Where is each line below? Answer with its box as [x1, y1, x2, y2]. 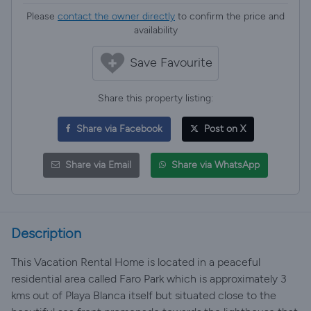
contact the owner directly [58, 10, 175, 22]
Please [26, 10, 58, 22]
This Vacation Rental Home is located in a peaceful [11, 255, 260, 269]
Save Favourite [126, 54, 212, 70]
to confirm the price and [175, 10, 285, 22]
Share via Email [62, 159, 131, 171]
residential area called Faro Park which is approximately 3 [11, 272, 287, 285]
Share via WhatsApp [169, 159, 260, 171]
